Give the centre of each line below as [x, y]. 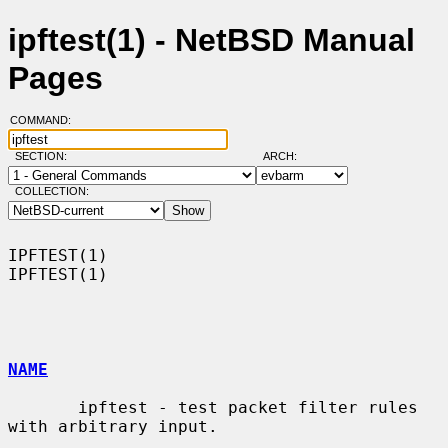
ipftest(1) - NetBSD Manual [211, 40]
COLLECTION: [51, 191]
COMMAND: [46, 120]
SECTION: [45, 156]
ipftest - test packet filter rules [43, 407]
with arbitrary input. [113, 426]
